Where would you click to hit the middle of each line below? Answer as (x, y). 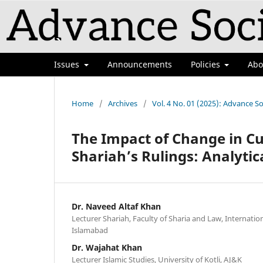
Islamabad (90, 230)
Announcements (139, 64)
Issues (68, 64)
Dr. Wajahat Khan (107, 247)
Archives (123, 103)
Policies (206, 64)
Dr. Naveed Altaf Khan (116, 206)
